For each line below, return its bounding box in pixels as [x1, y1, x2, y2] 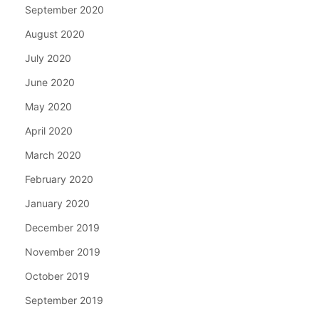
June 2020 [25, 75, 75, 88]
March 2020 [25, 148, 81, 161]
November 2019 [25, 245, 100, 258]
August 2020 [25, 27, 85, 40]
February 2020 [25, 172, 93, 185]
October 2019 [25, 269, 90, 282]
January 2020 [25, 197, 90, 209]
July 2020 [25, 51, 71, 64]
